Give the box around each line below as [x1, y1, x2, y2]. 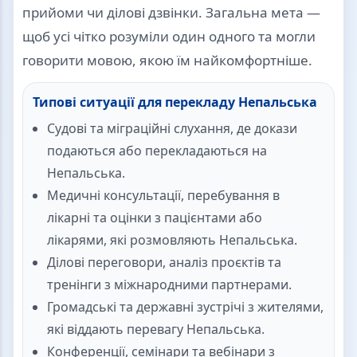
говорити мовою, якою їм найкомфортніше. [22, 51, 312, 70]
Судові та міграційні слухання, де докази [47, 120, 297, 138]
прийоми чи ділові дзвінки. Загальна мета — [22, 3, 320, 22]
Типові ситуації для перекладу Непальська [33, 93, 317, 112]
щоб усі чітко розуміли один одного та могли [22, 27, 316, 46]
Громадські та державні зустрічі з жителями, [47, 298, 324, 316]
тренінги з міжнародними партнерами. [47, 276, 292, 294]
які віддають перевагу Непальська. [47, 320, 265, 339]
